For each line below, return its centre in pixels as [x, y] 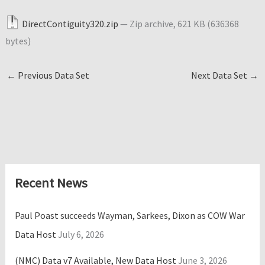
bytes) [18, 41]
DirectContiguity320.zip [70, 23]
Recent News [51, 182]
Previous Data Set [52, 75]
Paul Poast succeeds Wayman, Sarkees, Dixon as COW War [130, 216]
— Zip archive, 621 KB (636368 [179, 23]
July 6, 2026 [81, 235]
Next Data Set [220, 75]
